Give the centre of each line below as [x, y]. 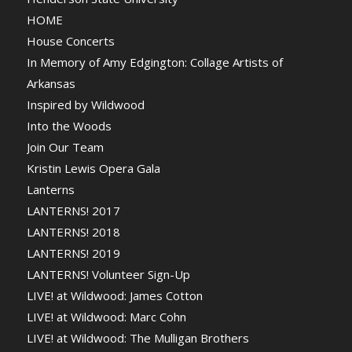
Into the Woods [69, 126]
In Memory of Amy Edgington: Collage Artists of [154, 62]
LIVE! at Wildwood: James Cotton [114, 296]
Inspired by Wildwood [85, 105]
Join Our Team [65, 147]
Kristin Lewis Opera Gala [93, 169]
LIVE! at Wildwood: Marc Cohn [106, 317]
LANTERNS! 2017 [73, 211]
